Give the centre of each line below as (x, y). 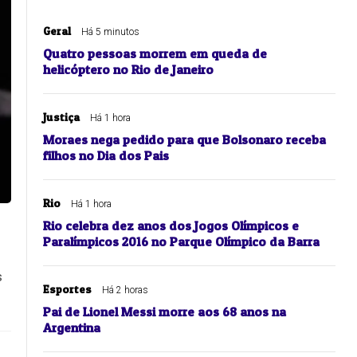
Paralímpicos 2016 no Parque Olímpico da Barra (181, 242)
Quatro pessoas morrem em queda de (155, 54)
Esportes (67, 289)
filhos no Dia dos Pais (106, 156)
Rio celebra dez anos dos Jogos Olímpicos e (171, 226)
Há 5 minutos (110, 32)
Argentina (72, 328)
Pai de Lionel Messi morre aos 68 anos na (165, 312)
